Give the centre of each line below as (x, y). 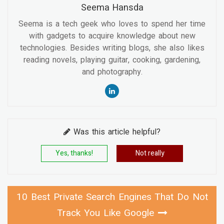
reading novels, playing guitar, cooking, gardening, (112, 60)
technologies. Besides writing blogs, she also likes (112, 48)
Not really (150, 153)
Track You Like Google (105, 213)
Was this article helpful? (115, 132)
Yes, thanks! (74, 153)
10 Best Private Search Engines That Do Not (112, 197)
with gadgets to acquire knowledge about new (112, 36)
